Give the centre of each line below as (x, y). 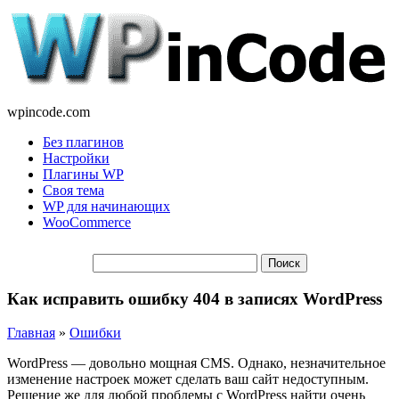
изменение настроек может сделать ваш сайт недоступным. (188, 379)
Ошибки (95, 333)
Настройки (76, 158)
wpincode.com (49, 112)
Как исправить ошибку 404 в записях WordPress (195, 298)
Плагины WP (83, 174)
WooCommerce (87, 222)
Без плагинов (83, 142)
